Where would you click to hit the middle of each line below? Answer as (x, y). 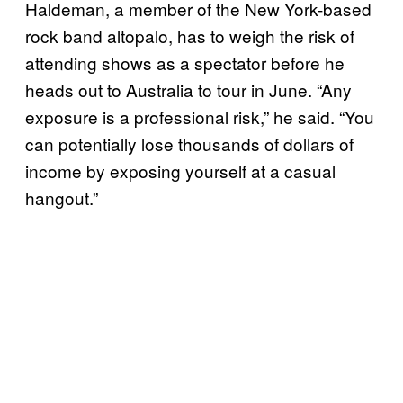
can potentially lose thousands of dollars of (189, 143)
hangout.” (64, 197)
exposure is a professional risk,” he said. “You (200, 116)
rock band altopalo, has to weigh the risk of (190, 35)
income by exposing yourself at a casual (180, 170)
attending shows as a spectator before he (185, 62)
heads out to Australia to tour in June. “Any (188, 89)
